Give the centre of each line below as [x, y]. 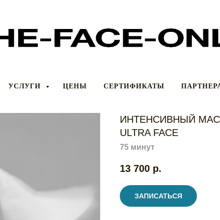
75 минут [137, 147]
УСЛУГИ [26, 86]
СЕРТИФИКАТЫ [134, 86]
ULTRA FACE [149, 133]
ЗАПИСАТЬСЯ [158, 196]
